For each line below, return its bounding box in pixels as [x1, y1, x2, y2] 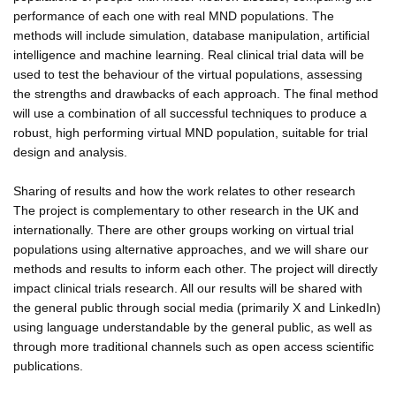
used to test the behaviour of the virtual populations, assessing [13, 66, 362, 81]
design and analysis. [13, 144, 127, 159]
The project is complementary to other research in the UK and [13, 202, 359, 217]
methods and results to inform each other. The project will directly [13, 261, 377, 276]
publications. [13, 358, 83, 373]
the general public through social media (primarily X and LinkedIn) [13, 300, 381, 315]
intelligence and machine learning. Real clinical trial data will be [13, 47, 364, 62]
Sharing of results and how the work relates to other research [13, 183, 355, 198]
